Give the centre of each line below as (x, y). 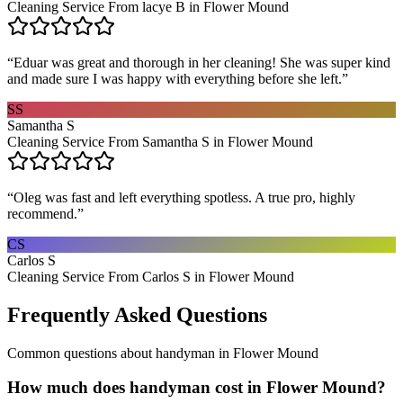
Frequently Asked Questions (137, 314)
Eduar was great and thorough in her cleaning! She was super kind (202, 62)
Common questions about (81, 353)
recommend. (42, 213)
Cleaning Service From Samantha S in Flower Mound (160, 141)
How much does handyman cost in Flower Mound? (197, 388)
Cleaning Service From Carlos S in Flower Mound (151, 276)
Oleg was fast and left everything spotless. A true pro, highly (184, 197)
